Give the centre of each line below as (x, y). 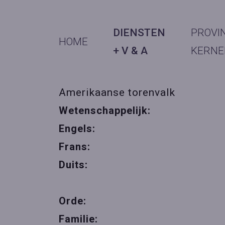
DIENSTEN (139, 33)
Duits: (75, 165)
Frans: (76, 147)
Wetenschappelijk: (108, 110)
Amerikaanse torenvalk (117, 92)
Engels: (79, 129)
